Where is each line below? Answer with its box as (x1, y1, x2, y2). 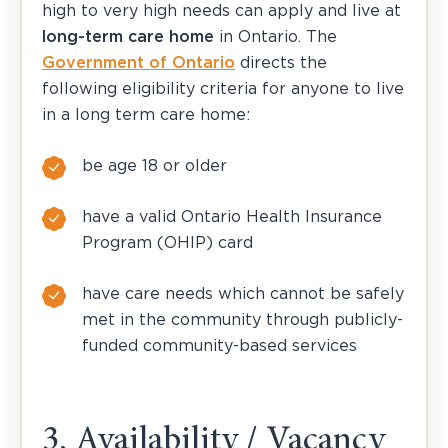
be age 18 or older (82, 157, 227, 174)
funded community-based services (82, 337, 357, 354)
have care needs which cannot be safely (82, 285, 404, 302)
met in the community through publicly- (82, 311, 403, 328)
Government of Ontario (42, 54, 235, 71)
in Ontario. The (214, 28, 337, 45)
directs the (235, 54, 327, 71)
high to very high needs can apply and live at (42, 2, 401, 19)
